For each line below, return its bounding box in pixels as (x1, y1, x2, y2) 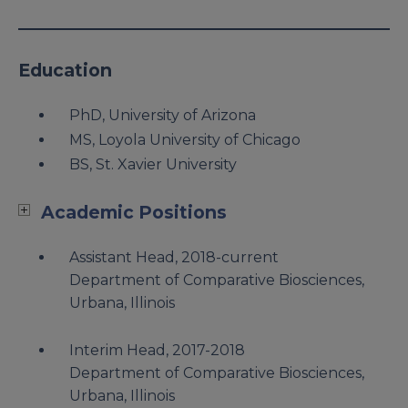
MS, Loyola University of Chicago (69, 131, 301, 149)
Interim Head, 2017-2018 (69, 342, 245, 360)
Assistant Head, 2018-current (69, 249, 279, 267)
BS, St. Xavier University (69, 156, 237, 174)
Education (18, 58, 112, 81)
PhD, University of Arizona (69, 107, 256, 125)
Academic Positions (41, 200, 227, 223)
